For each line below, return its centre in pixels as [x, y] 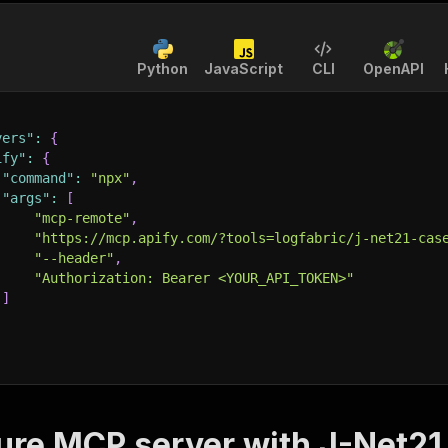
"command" [38, 178]
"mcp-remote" [82, 218]
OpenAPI [393, 68]
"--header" [74, 258]
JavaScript [243, 68]
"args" [26, 198]
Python [162, 68]
